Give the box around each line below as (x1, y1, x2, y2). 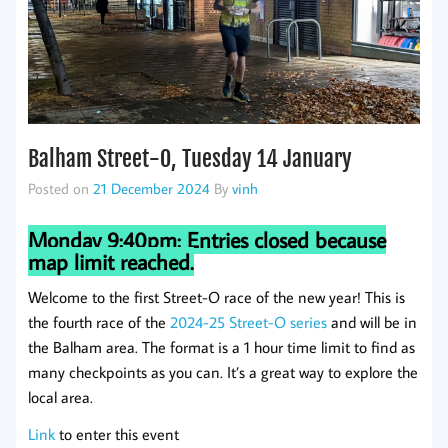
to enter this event (55, 424, 179, 445)
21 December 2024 (93, 178, 210, 199)
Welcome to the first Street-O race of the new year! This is (28, 287, 405, 308)
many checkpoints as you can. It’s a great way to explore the (28, 362, 418, 383)
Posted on (28, 178, 93, 199)
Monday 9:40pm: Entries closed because (28, 225, 386, 255)
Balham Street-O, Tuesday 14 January (28, 144, 352, 174)
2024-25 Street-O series (170, 312, 327, 333)
